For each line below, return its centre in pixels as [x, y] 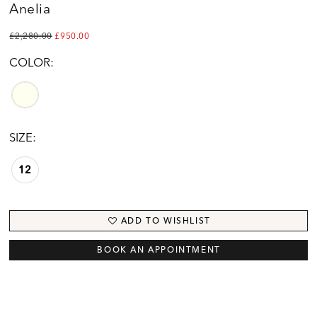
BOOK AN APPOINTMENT [159, 250]
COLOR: [32, 63]
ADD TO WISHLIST [166, 220]
